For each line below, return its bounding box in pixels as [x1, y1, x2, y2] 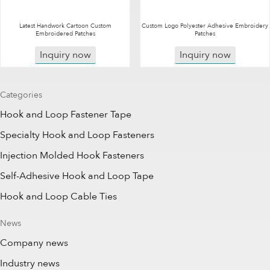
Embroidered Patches [35, 30, 95, 38]
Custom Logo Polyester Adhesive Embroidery [142, 22, 268, 30]
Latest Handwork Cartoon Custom [19, 22, 111, 30]
